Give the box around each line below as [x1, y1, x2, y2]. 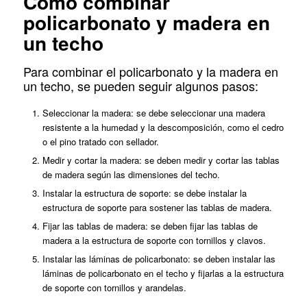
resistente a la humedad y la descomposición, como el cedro [42, 121, 284, 134]
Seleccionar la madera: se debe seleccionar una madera [42, 106, 265, 120]
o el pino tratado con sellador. [42, 135, 159, 149]
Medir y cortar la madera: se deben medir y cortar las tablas [42, 153, 280, 167]
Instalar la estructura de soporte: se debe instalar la [42, 186, 247, 200]
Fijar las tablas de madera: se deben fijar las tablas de [42, 219, 258, 233]
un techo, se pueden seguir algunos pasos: [23, 76, 258, 95]
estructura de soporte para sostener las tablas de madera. [42, 201, 272, 214]
